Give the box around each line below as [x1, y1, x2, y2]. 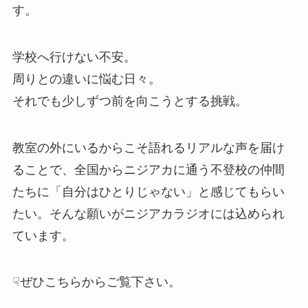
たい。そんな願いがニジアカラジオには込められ [12, 206, 285, 221]
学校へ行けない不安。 [12, 49, 136, 64]
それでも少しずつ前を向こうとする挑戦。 [12, 93, 247, 108]
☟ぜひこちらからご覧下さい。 [12, 275, 181, 289]
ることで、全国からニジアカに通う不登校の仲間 [12, 162, 285, 177]
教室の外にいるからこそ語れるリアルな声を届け [12, 140, 285, 155]
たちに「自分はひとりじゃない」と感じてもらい [12, 184, 285, 199]
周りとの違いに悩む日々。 [12, 71, 161, 86]
